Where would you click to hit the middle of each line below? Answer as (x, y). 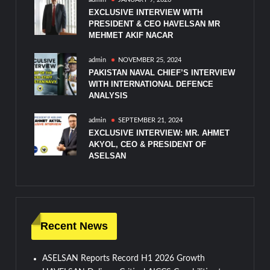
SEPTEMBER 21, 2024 (151, 121)
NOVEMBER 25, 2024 (150, 60)
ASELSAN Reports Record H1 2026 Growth (124, 258)
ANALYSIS (108, 96)
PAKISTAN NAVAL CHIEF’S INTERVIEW (162, 73)
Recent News (74, 226)
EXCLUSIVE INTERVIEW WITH (146, 13)
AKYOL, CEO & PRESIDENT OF (148, 145)
